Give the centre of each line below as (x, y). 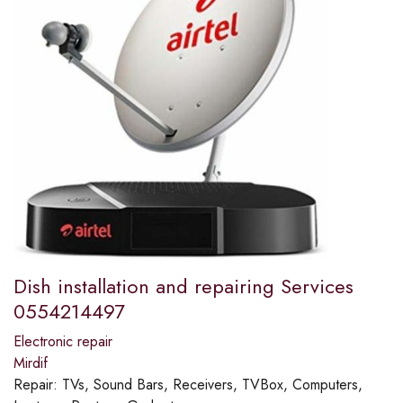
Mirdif (31, 363)
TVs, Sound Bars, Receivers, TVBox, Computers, (212, 385)
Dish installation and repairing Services (184, 287)
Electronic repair (63, 342)
